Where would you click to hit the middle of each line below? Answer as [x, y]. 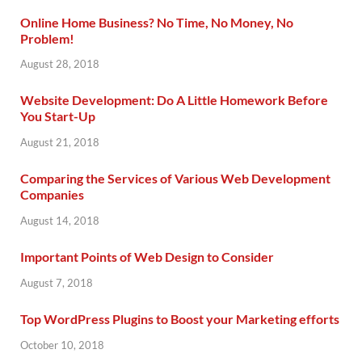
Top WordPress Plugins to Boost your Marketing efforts [180, 318]
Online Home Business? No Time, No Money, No [157, 22]
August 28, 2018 [60, 64]
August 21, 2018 [60, 143]
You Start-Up [58, 116]
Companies [52, 195]
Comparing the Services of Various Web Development [175, 179]
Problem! [47, 38]
